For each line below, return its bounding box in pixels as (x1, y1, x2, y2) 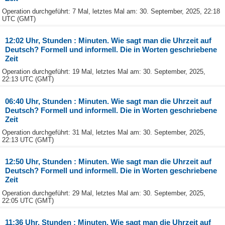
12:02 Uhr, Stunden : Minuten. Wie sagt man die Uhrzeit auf (5, 36, 212, 45)
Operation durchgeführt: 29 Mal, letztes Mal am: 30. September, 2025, (2, 189, 205, 197)
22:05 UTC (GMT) (2, 196, 54, 204)
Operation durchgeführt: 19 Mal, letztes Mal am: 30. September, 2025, (2, 68, 205, 76)
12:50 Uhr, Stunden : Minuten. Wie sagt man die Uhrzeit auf (5, 157, 212, 166)
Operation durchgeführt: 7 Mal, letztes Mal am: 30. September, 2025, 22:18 (2, 7, 220, 15)
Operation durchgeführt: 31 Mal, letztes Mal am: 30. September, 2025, (2, 128, 205, 136)
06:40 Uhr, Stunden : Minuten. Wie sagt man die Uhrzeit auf (5, 96, 212, 105)
